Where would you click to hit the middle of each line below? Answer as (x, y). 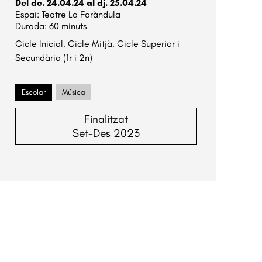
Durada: (31, 26)
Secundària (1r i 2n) (54, 58)
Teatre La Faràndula (81, 15)
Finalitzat (106, 119)
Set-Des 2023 (106, 133)
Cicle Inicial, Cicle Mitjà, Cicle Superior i (97, 44)
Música (73, 92)
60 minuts (66, 26)
